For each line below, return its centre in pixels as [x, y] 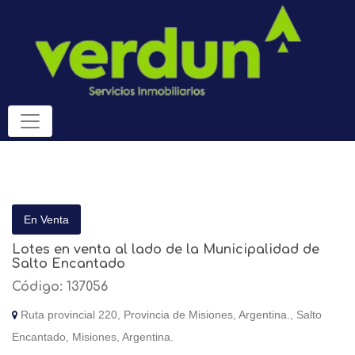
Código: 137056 [60, 287]
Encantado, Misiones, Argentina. [93, 337]
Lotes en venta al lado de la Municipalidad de [166, 250]
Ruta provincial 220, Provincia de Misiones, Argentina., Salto [170, 315]
